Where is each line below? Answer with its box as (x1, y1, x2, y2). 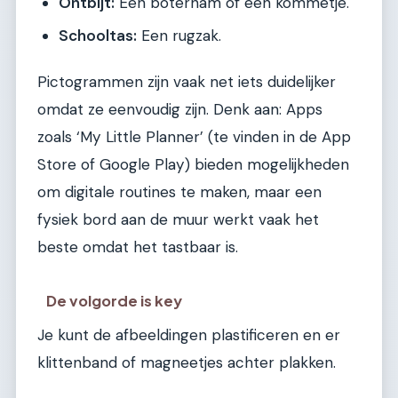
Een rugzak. (137, 25, 221, 45)
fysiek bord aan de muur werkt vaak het (37, 210, 319, 230)
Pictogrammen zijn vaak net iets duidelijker (37, 72, 336, 92)
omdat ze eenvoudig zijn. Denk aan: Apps (37, 99, 322, 120)
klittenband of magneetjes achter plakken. (37, 352, 336, 372)
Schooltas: (59, 25, 137, 45)
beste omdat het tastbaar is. (37, 237, 238, 258)
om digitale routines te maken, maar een (37, 182, 322, 203)
